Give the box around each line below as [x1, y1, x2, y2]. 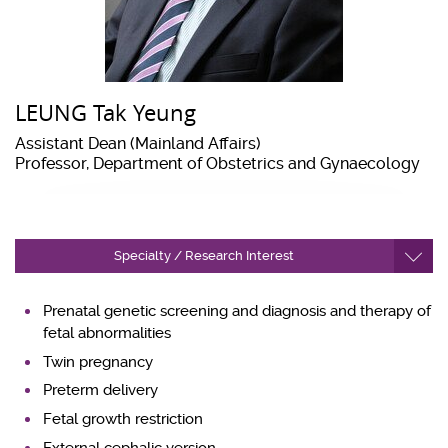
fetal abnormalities [43, 323, 172, 342]
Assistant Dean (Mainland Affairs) [15, 135, 261, 154]
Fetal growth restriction [43, 409, 204, 428]
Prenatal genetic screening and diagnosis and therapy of [43, 301, 432, 320]
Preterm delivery [43, 381, 159, 400]
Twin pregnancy [43, 352, 154, 371]
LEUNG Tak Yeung [15, 97, 196, 128]
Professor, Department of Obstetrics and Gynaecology [15, 155, 420, 174]
